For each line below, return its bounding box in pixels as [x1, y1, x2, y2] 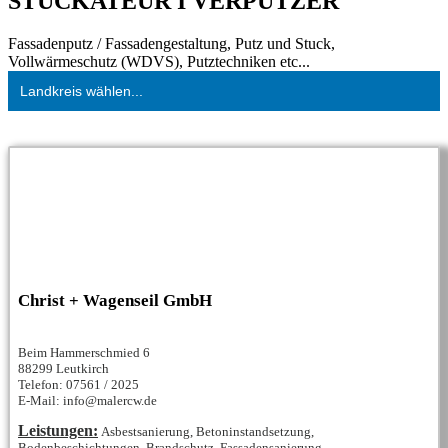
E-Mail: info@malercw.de [18, 393, 157, 409]
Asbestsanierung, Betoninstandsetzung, [101, 424, 314, 440]
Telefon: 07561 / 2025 [18, 377, 139, 393]
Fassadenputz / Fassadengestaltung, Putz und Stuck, [8, 35, 335, 53]
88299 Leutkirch [18, 361, 109, 377]
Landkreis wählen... [20, 83, 143, 100]
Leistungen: [18, 422, 98, 440]
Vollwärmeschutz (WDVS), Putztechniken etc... [8, 53, 310, 71]
